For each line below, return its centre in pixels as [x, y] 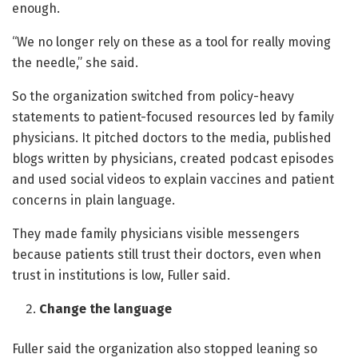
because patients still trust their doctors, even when [167, 255]
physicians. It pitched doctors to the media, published [172, 138]
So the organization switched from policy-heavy [153, 97]
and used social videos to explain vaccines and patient [173, 180]
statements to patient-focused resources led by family [173, 117]
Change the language [106, 309]
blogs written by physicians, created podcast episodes [173, 159]
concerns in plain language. [93, 201]
